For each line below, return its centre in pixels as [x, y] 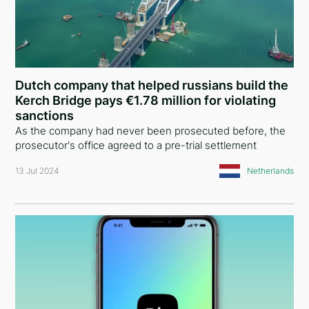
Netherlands [270, 171]
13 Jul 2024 [38, 171]
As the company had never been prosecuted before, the [151, 131]
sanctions [45, 116]
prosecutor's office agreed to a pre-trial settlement [136, 145]
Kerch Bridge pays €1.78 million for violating [146, 100]
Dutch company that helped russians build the [152, 85]
